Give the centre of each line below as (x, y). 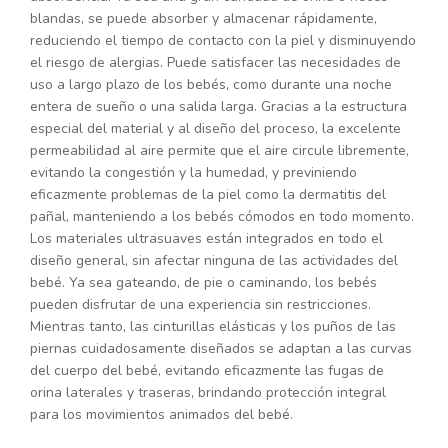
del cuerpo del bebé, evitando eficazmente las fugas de (207, 371)
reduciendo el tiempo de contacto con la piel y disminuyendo (223, 41)
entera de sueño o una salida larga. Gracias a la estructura (218, 107)
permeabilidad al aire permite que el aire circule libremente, (219, 151)
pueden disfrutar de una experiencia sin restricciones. (200, 305)
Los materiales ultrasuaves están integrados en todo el (206, 239)
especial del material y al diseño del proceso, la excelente (215, 129)
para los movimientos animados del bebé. (161, 415)
